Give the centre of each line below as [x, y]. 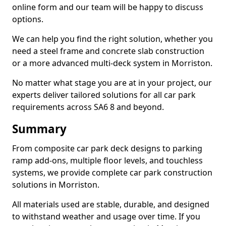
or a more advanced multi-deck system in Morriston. [112, 63]
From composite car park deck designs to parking [107, 148]
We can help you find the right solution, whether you [112, 39]
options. [28, 19]
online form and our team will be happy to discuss [108, 7]
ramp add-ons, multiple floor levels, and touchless [107, 160]
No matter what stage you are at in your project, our [112, 83]
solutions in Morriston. [56, 185]
